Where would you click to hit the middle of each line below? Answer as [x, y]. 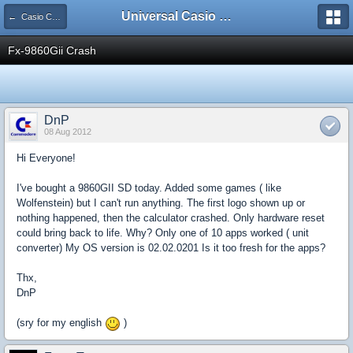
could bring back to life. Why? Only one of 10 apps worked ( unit [163, 233]
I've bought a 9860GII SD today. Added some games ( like [149, 188]
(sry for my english [61, 323]
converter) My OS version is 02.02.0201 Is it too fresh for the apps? [171, 248]
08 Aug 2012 [68, 132]
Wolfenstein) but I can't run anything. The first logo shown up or [161, 203]
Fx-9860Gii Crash [52, 50]
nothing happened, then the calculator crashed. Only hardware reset [171, 218]
